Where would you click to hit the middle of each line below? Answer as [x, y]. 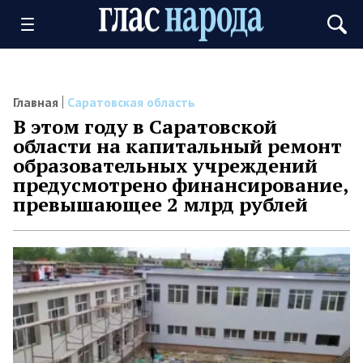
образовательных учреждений [165, 165]
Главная [36, 102]
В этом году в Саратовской [145, 126]
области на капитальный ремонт [177, 146]
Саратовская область [131, 102]
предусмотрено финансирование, [181, 185]
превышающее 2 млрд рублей [160, 204]
